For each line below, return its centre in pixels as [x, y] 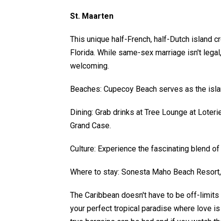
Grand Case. [91, 126]
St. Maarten [92, 16]
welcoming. [90, 66]
